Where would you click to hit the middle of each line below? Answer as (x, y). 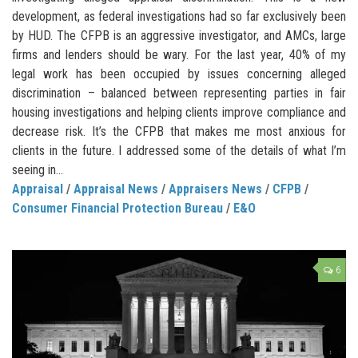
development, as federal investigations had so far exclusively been (179, 16)
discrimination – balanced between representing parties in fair (179, 93)
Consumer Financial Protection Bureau (117, 208)
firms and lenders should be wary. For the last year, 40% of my (179, 54)
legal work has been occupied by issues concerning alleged (179, 74)
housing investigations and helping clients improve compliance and (179, 112)
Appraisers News (215, 189)
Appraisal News (116, 189)
